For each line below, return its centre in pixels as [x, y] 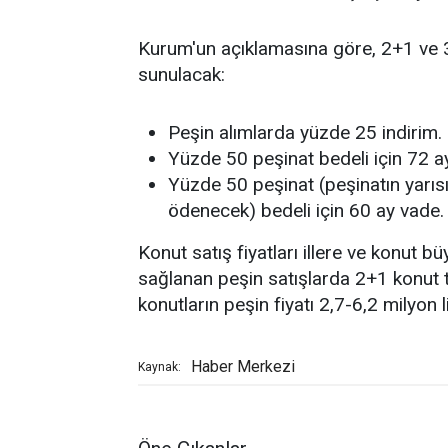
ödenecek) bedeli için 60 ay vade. [306, 210]
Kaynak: [159, 366]
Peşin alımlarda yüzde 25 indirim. [305, 132]
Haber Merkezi [243, 366]
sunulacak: [181, 74]
